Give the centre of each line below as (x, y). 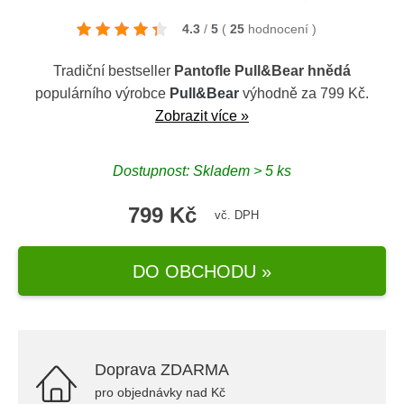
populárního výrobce (102, 93)
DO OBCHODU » (202, 271)
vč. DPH (236, 215)
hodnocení (280, 29)
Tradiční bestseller (114, 71)
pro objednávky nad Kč (160, 392)
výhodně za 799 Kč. (304, 93)
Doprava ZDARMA (162, 370)
